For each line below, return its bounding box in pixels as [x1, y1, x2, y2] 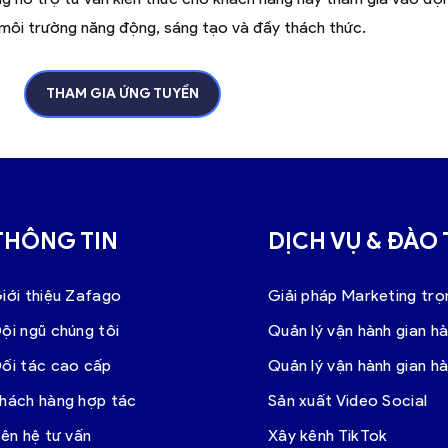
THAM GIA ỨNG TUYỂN [45, 84, 199, 102]
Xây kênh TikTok [267, 425, 388, 445]
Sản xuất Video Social [267, 390, 428, 410]
